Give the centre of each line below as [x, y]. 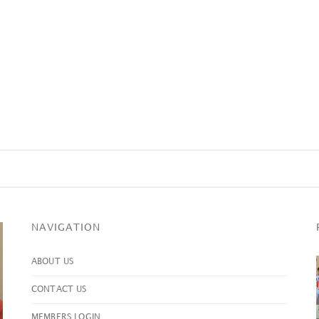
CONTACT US [59, 289]
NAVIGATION [66, 228]
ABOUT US [53, 262]
